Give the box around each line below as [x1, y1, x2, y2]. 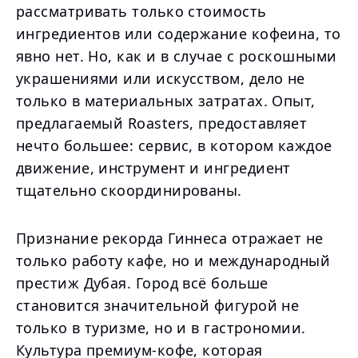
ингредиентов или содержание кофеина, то [16, 24, 341, 43]
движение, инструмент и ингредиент [16, 158, 291, 177]
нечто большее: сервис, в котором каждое [16, 136, 332, 155]
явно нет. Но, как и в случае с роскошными [16, 46, 337, 66]
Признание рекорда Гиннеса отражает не [16, 229, 324, 248]
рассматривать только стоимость [16, 2, 267, 21]
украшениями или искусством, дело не [16, 69, 305, 88]
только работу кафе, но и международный [16, 251, 331, 270]
